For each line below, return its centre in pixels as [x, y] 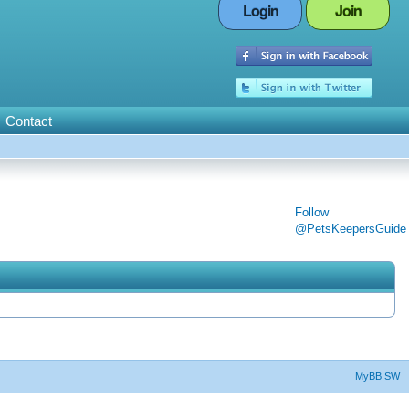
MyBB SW [378, 376]
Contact [28, 121]
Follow [312, 212]
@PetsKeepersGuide [351, 229]
